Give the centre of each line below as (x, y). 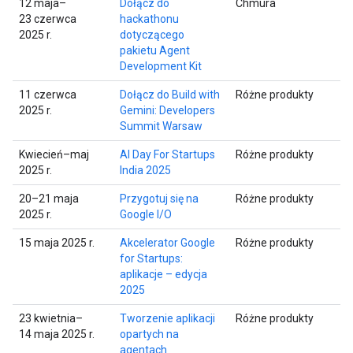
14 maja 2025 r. (57, 334)
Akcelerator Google (167, 242)
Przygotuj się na (159, 198)
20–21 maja (49, 198)
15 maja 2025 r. (57, 242)
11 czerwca (48, 94)
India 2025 (145, 170)
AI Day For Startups (167, 154)
